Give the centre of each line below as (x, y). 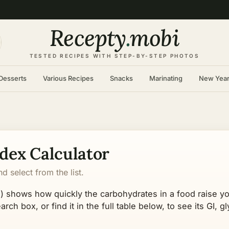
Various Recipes (68, 78)
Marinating (166, 78)
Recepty (88, 38)
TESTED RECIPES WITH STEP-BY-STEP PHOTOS (114, 56)
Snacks (121, 78)
